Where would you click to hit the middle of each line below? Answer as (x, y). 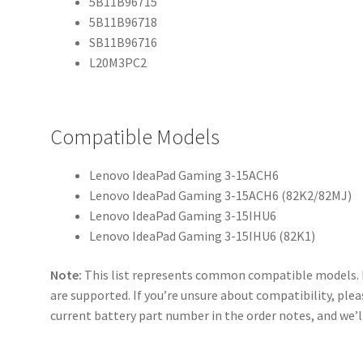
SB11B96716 (124, 42)
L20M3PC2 (118, 62)
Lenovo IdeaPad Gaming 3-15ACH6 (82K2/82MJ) (221, 195)
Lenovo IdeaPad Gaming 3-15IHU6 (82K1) (203, 235)
